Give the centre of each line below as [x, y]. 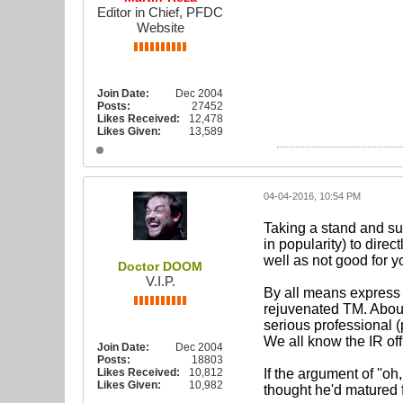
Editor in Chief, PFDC [160, 12]
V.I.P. [160, 281]
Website [160, 27]
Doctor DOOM [160, 266]
